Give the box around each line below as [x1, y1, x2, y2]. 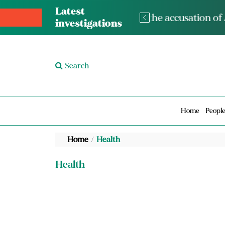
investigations [55, 17, 122, 30]
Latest [55, 5, 85, 18]
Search [64, 60, 89, 71]
